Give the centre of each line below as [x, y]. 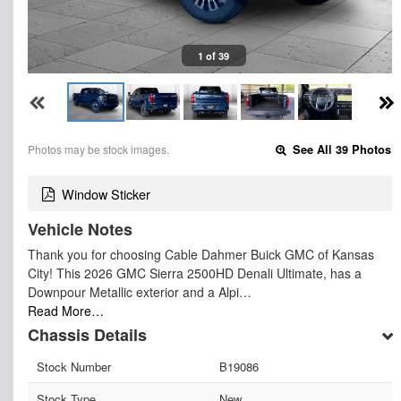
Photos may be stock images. [98, 149]
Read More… [66, 311]
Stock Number [74, 366]
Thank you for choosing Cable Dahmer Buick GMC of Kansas [201, 255]
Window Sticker [106, 193]
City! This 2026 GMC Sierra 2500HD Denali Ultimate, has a [195, 273]
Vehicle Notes [80, 230]
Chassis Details [87, 334]
